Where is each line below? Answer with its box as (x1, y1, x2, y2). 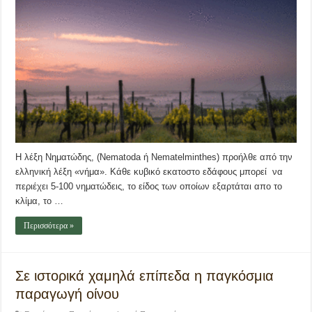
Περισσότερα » (24, 220, 75, 231)
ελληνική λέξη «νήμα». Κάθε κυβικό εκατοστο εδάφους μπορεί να (15, 166, 283, 177)
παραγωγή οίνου (15, 286, 120, 302)
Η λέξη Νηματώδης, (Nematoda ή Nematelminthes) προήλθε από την (15, 151, 293, 162)
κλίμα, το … (15, 195, 64, 206)
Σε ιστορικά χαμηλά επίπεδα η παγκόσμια (15, 267, 274, 283)
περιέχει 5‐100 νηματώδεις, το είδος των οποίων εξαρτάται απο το (15, 180, 283, 192)
